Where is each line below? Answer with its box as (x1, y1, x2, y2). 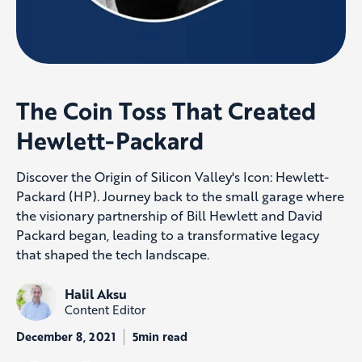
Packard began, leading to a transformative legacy (16, 225, 319, 245)
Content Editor (65, 301, 145, 318)
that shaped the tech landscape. (16, 245, 209, 264)
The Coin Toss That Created (16, 93, 316, 128)
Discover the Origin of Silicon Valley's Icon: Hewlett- (16, 167, 329, 187)
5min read (133, 328, 187, 346)
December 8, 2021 (16, 328, 116, 346)
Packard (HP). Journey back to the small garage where (16, 187, 344, 206)
